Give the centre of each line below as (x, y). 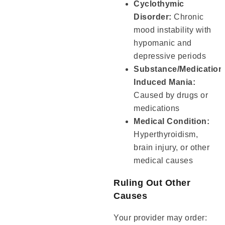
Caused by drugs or (171, 95)
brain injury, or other (172, 147)
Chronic (188, 17)
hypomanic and (163, 43)
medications (157, 108)
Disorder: (153, 17)
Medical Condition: (172, 121)
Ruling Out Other (152, 183)
